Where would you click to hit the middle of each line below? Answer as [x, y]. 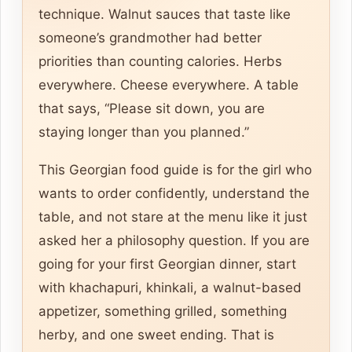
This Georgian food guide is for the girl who [175, 170]
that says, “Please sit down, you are [152, 109]
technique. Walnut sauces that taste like [165, 15]
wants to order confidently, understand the [174, 194]
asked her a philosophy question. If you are [174, 241]
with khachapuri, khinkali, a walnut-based [170, 288]
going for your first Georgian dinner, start [167, 264]
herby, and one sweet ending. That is [156, 335]
